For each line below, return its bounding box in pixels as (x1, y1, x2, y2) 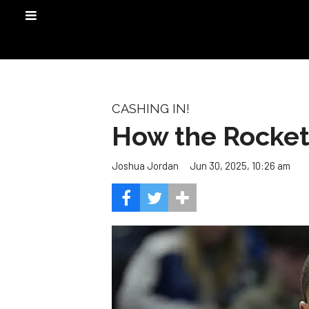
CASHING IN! (112, 101, 190, 116)
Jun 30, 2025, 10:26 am (190, 159, 290, 172)
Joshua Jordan (112, 159, 179, 172)
